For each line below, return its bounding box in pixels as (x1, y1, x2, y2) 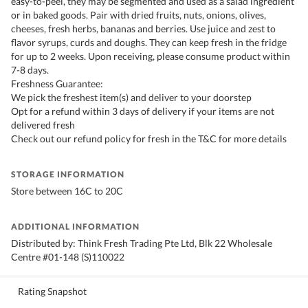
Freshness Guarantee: (11, 78, 103, 90)
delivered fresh (11, 119, 75, 131)
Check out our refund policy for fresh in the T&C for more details (11, 133, 287, 145)
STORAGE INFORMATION (11, 169, 124, 180)
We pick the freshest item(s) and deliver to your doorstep (11, 91, 252, 104)
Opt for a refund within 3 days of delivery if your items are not (11, 105, 274, 118)
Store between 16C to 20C (11, 185, 123, 197)
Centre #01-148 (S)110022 (11, 251, 124, 263)
